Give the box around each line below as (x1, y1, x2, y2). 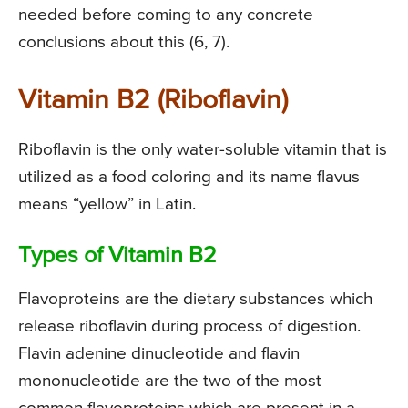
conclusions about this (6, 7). (18, 33, 229, 51)
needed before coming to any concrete (18, 5, 313, 24)
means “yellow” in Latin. (18, 195, 196, 213)
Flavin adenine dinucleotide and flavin (18, 344, 300, 362)
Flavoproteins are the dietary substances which (18, 290, 372, 308)
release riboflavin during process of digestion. (18, 317, 361, 335)
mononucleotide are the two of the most (18, 372, 321, 390)
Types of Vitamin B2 (18, 244, 217, 268)
